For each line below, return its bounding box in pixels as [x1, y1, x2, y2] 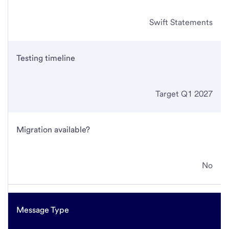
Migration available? [16, 124, 90, 134]
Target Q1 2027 [155, 88, 213, 99]
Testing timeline [16, 53, 75, 63]
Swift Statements [149, 17, 213, 27]
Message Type [16, 204, 69, 215]
